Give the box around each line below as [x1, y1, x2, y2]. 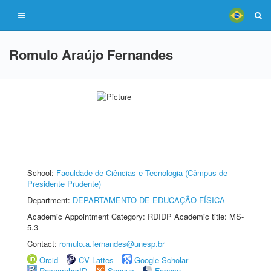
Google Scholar [134, 254, 188, 266]
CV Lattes [79, 254, 114, 266]
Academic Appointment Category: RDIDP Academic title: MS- [27, 211, 244, 222]
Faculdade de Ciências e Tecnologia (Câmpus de [56, 167, 227, 178]
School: [27, 167, 56, 178]
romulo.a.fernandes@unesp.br [59, 238, 165, 249]
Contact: [27, 238, 59, 249]
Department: [27, 194, 73, 206]
